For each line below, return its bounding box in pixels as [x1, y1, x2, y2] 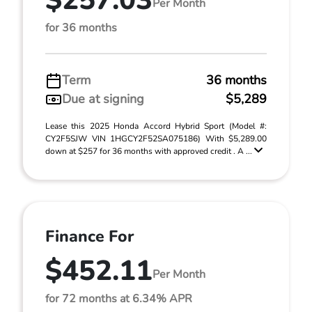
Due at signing [62, 91, 144, 107]
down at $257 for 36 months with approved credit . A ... [45, 146, 254, 157]
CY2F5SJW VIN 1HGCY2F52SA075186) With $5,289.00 [45, 133, 267, 144]
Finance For [45, 226, 134, 247]
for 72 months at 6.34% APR [45, 291, 192, 306]
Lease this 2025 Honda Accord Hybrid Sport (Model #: [45, 120, 267, 132]
